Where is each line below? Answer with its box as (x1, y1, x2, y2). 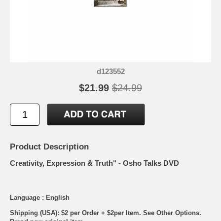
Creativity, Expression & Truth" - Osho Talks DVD (10, 159, 179, 168)
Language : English (10, 193, 70, 201)
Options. (175, 209, 201, 217)
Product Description (10, 142, 89, 152)
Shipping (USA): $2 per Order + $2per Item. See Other (10, 209, 175, 217)
